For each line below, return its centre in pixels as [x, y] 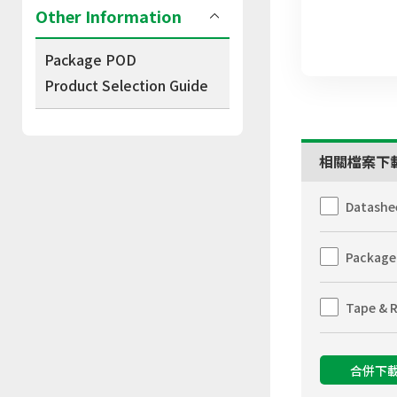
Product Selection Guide [126, 85]
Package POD [90, 59]
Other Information [109, 16]
